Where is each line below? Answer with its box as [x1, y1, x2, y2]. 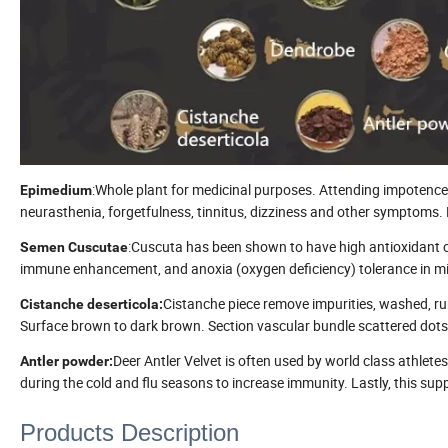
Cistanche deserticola [20, 296, 159, 313]
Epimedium [20, 182, 92, 199]
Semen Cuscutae [20, 239, 128, 256]
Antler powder [20, 353, 109, 370]
